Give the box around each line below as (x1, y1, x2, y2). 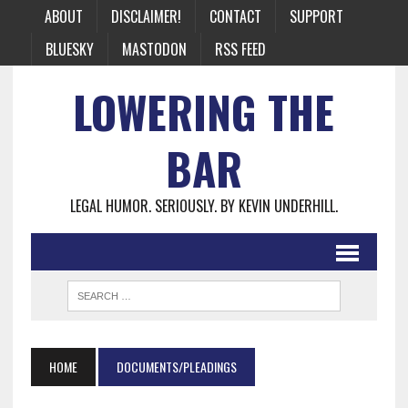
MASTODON (121, 38, 187, 60)
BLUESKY (45, 38, 94, 60)
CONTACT (209, 5, 261, 27)
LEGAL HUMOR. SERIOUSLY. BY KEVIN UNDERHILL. (69, 195, 338, 217)
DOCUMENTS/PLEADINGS (116, 357, 237, 376)
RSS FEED (214, 38, 266, 60)
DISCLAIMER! (110, 5, 181, 27)
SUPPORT (289, 5, 343, 27)
